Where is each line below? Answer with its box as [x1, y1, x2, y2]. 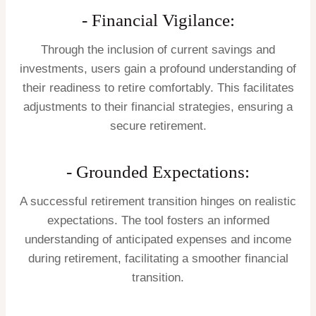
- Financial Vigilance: [81, 11, 235, 30]
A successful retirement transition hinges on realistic [20, 194, 296, 208]
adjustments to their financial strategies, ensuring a [23, 99, 293, 114]
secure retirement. [109, 119, 207, 133]
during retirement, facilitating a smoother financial [28, 251, 288, 265]
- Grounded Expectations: [66, 162, 250, 182]
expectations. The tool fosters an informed [47, 213, 269, 227]
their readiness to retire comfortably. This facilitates [22, 80, 294, 95]
